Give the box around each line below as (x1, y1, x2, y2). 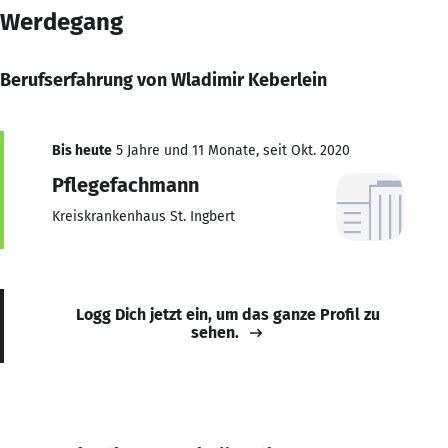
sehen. (191, 322, 239, 342)
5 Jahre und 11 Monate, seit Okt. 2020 (112, 141, 350, 159)
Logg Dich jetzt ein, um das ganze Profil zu (76, 304, 380, 324)
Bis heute (52, 141, 112, 159)
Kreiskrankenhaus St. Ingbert (52, 207, 235, 225)
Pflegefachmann (52, 172, 199, 197)
